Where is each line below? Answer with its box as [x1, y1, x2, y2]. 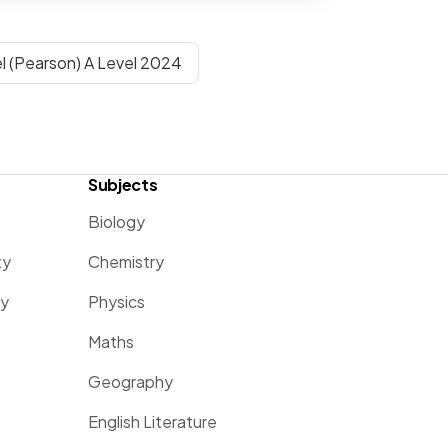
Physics [88, 291, 145, 312]
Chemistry [88, 251, 164, 272]
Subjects [88, 174, 158, 195]
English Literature [88, 411, 217, 432]
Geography [88, 371, 173, 392]
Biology [88, 211, 145, 232]
